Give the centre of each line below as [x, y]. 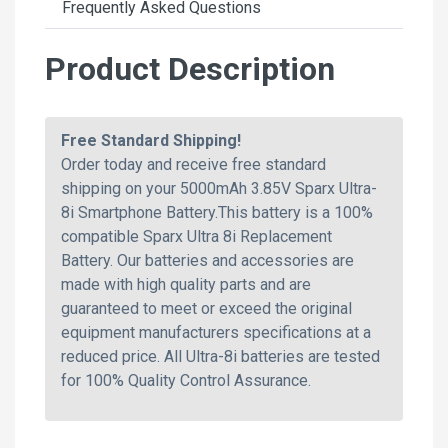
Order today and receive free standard [193, 165]
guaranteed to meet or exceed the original [206, 309]
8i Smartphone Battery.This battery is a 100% [217, 213]
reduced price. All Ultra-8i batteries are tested [220, 357]
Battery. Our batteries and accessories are [207, 261]
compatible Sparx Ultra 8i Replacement [196, 237]
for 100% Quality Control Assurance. [186, 381]
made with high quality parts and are [186, 285]
